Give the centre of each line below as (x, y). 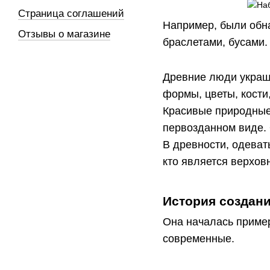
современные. (199, 238)
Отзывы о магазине (64, 34)
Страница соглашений (71, 14)
